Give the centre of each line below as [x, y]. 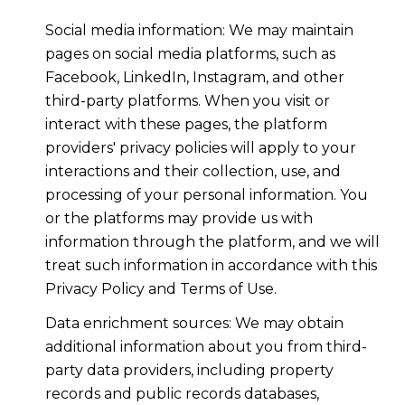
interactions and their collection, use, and [193, 171]
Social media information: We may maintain [199, 30]
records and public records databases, [182, 394]
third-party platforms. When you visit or [187, 100]
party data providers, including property [189, 371]
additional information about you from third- [206, 347]
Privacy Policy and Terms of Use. [160, 288]
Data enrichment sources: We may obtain [194, 324]
